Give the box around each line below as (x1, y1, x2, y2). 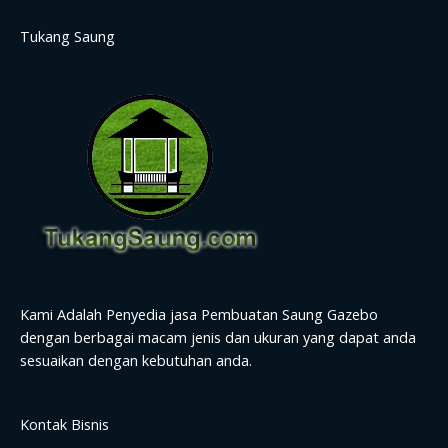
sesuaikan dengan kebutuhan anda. (20, 350, 252, 371)
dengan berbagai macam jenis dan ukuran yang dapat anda (20, 327, 416, 348)
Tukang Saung (20, 25, 115, 46)
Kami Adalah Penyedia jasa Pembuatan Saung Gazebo (20, 304, 378, 325)
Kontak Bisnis (20, 414, 109, 435)
